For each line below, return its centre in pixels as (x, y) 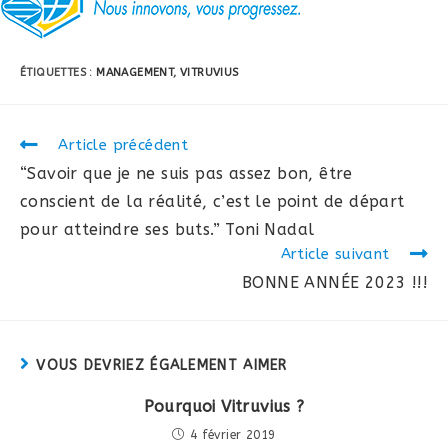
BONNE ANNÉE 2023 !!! (335, 283)
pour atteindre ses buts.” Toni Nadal (167, 230)
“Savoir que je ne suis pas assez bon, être (186, 174)
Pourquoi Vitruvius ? (224, 406)
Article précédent (123, 145)
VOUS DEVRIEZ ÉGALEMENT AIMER (162, 365)
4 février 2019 (232, 434)
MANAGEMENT (135, 72)
